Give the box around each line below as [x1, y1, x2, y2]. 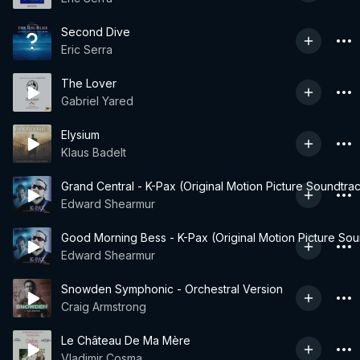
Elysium [61, 128, 100, 141]
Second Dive [61, 25, 130, 39]
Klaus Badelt [61, 145, 126, 159]
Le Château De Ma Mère [61, 333, 190, 347]
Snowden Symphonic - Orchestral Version [61, 282, 283, 296]
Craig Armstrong [61, 300, 146, 313]
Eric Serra [61, 43, 112, 56]
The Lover [61, 76, 117, 90]
